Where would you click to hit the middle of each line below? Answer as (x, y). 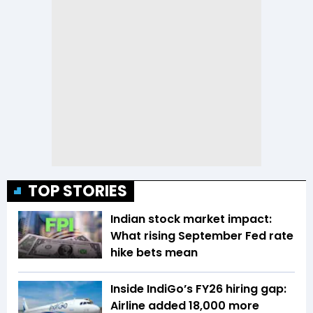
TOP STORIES (78, 191)
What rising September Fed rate (202, 236)
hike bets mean (154, 253)
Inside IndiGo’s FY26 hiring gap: (198, 289)
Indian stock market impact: (191, 219)
